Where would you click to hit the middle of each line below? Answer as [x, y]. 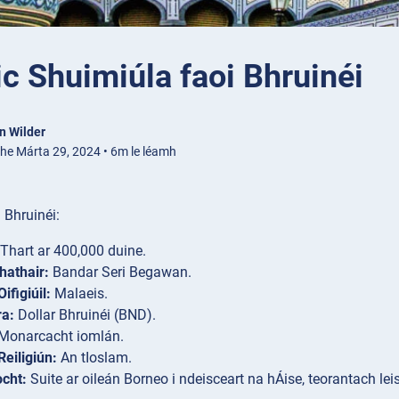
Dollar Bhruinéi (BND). [85, 315]
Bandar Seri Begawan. [120, 273]
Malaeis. [79, 294]
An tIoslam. [94, 358]
